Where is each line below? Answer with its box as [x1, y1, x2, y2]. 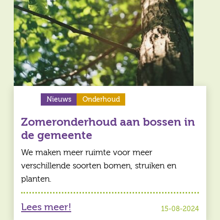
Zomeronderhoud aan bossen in [21, 115, 195, 129]
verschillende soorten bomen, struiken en [21, 161, 176, 170]
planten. [21, 174, 52, 184]
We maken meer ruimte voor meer [21, 147, 152, 157]
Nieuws [46, 95, 71, 103]
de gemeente [21, 129, 92, 142]
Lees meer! [21, 201, 71, 213]
